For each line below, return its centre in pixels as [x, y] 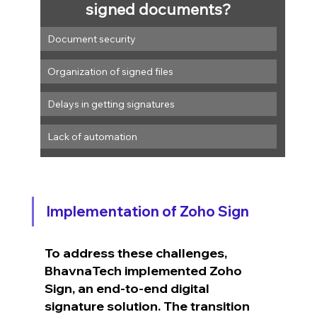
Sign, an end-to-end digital [128, 288]
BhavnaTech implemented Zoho [144, 270]
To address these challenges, [137, 253]
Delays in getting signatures [111, 104]
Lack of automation [92, 136]
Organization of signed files [110, 71]
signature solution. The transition [148, 306]
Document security [91, 39]
